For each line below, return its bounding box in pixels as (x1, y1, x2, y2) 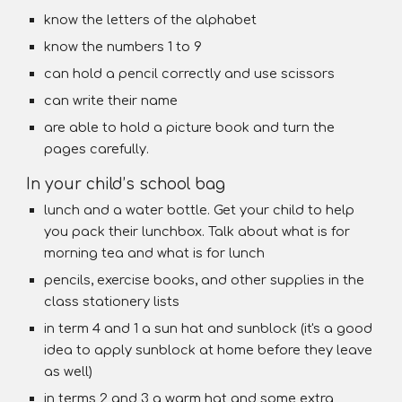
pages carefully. (44, 142, 150, 156)
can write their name (44, 93, 179, 108)
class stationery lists (44, 294, 184, 309)
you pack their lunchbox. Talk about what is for (44, 224, 351, 239)
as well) (44, 364, 97, 379)
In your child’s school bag (26, 176, 226, 193)
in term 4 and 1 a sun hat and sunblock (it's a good (44, 321, 373, 336)
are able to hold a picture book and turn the (44, 120, 336, 135)
